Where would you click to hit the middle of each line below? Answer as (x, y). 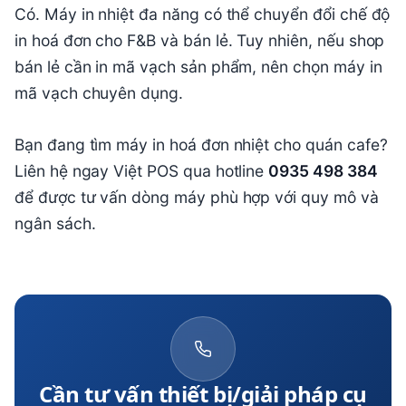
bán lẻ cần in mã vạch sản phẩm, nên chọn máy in (198, 67)
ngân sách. (55, 224)
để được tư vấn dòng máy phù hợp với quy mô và (197, 198)
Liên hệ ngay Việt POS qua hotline (142, 171)
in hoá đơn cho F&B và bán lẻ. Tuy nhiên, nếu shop (200, 41)
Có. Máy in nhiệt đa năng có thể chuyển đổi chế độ (203, 14)
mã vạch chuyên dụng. (99, 93)
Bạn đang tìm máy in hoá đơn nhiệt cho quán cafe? (201, 145)
